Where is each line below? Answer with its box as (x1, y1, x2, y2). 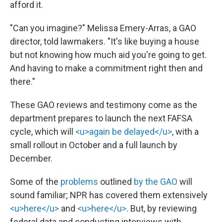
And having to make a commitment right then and (10, 63, 203, 73)
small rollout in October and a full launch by (10, 140, 177, 150)
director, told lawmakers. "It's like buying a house (10, 36, 199, 47)
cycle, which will (10, 126, 75, 137)
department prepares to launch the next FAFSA (10, 113, 192, 123)
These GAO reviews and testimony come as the (10, 100, 197, 110)
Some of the (10, 176, 60, 187)
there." (10, 76, 35, 87)
